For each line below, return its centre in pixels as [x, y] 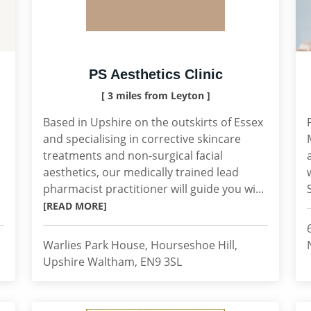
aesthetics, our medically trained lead [141, 172]
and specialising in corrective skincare [142, 139]
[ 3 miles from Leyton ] [155, 95]
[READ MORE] [75, 206]
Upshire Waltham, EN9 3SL [112, 262]
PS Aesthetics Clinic [155, 74]
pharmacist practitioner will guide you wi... [153, 189]
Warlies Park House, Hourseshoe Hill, [140, 245]
